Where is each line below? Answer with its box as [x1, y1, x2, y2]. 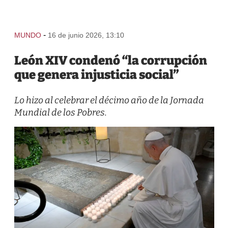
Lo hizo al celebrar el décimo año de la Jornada [14, 95, 204, 106]
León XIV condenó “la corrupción [14, 53, 207, 68]
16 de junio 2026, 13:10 [47, 31, 124, 39]
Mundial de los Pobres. [14, 107, 107, 118]
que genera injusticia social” [14, 68, 179, 82]
